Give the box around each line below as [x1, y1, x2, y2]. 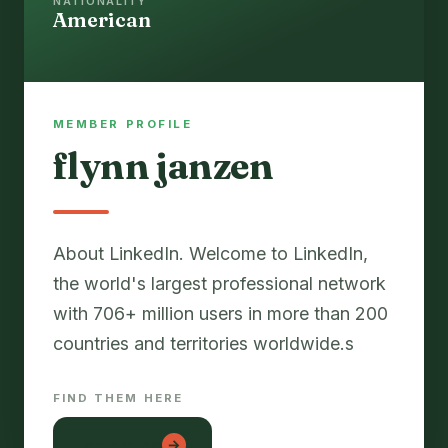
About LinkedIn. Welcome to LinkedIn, [52, 243, 368, 265]
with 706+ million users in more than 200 [52, 303, 388, 325]
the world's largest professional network [52, 273, 386, 295]
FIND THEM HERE [52, 391, 183, 406]
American [52, 6, 151, 32]
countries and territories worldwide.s [52, 333, 354, 355]
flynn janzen [52, 143, 274, 189]
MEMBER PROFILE [52, 117, 193, 132]
